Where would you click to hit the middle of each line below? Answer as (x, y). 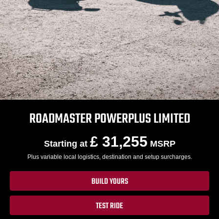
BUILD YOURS (109, 182)
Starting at (67, 144)
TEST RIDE (109, 206)
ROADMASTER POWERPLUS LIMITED (109, 119)
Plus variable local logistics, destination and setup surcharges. (109, 157)
